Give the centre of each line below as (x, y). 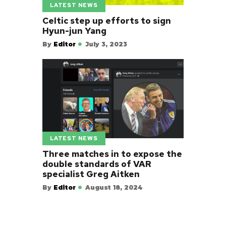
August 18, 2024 (114, 187)
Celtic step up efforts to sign (107, 21)
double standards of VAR (97, 164)
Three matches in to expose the (112, 154)
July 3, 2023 (106, 44)
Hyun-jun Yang (74, 31)
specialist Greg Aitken (91, 174)
